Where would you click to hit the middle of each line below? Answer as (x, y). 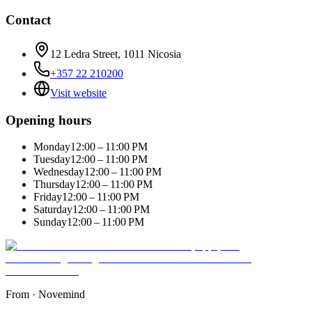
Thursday (54, 185)
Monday (52, 147)
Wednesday (59, 172)
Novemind (62, 295)
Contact (28, 20)
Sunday (50, 222)
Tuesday (52, 159)
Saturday (53, 210)
